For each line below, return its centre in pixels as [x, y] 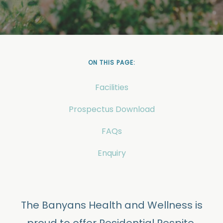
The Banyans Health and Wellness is [111, 205]
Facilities [111, 87]
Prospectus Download [111, 109]
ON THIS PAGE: [111, 62]
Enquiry [111, 153]
